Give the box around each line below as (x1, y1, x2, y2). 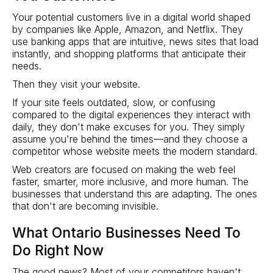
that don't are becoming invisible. (12, 199, 158, 212)
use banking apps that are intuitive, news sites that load (12, 35, 258, 48)
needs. (12, 59, 41, 72)
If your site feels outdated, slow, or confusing (12, 96, 215, 108)
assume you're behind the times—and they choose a (12, 132, 247, 145)
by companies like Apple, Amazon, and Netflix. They (12, 23, 243, 35)
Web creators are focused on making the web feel (12, 163, 235, 175)
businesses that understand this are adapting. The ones (12, 187, 257, 200)
